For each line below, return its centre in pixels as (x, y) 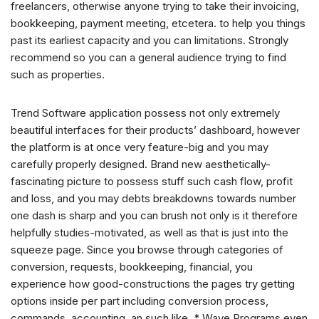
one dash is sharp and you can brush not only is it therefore (154, 216)
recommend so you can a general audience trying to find (148, 58)
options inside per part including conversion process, (140, 301)
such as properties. (58, 75)
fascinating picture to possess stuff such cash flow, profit (152, 182)
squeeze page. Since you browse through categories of (147, 250)
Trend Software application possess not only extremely (145, 113)
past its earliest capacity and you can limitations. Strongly (150, 41)
